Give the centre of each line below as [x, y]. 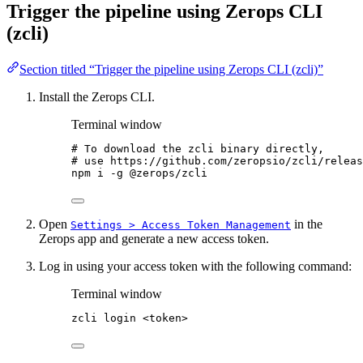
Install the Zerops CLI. [97, 96]
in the [307, 224]
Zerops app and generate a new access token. [154, 238]
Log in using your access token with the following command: [195, 266]
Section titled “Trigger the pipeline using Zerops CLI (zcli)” [171, 69]
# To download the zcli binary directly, [198, 148]
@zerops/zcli [169, 173]
